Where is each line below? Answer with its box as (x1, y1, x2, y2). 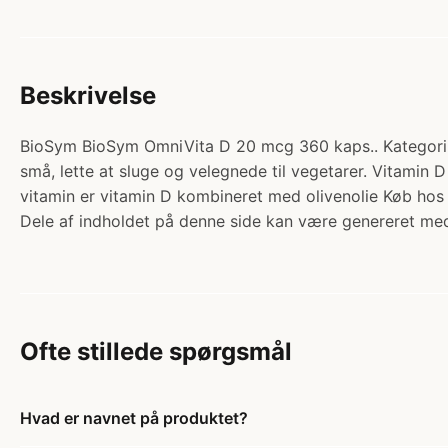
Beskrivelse (20, 81, 156, 111)
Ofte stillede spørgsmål (20, 337, 292, 367)
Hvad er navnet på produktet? (20, 408, 248, 429)
